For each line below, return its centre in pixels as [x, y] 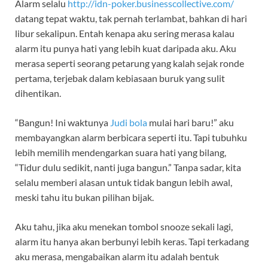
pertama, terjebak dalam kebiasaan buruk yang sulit [120, 78]
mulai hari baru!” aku [191, 123]
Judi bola [129, 123]
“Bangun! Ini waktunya [63, 123]
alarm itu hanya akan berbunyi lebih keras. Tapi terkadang [132, 242]
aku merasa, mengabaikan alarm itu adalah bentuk [117, 257]
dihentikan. [38, 93]
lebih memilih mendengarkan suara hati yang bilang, [121, 153]
